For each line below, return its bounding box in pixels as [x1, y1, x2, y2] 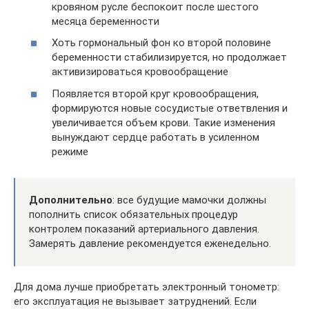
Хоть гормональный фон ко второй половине [52, 37, 271, 49]
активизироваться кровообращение [52, 66, 228, 78]
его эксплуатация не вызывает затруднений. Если [14, 295, 257, 308]
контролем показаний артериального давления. [29, 222, 259, 235]
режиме [52, 145, 88, 158]
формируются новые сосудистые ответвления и [52, 101, 288, 114]
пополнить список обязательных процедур [29, 208, 238, 221]
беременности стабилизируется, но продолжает [52, 51, 287, 63]
